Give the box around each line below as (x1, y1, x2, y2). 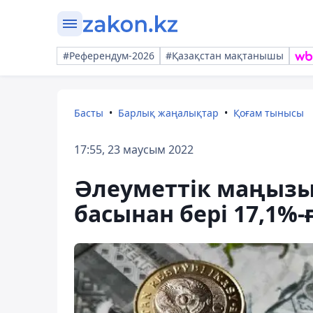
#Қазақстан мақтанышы (166, 49, 284, 62)
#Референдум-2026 (63, 49, 154, 62)
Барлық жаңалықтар (118, 106, 219, 119)
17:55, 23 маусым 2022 (74, 142, 194, 157)
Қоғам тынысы (233, 106, 304, 119)
